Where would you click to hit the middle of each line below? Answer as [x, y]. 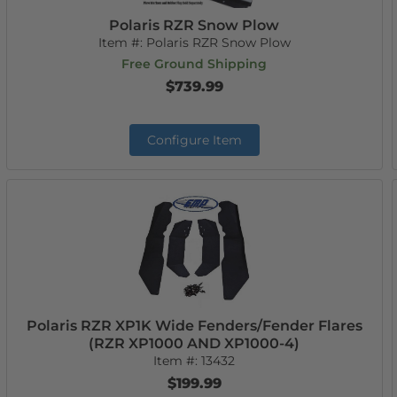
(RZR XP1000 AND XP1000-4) [195, 343]
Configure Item [194, 140]
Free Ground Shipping [195, 64]
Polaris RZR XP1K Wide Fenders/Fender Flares [194, 326]
